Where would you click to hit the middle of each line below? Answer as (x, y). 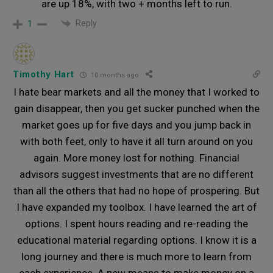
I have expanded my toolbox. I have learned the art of (136, 207)
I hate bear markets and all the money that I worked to (136, 92)
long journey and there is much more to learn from (136, 257)
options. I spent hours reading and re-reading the (136, 224)
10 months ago (114, 75)
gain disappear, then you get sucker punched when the (136, 109)
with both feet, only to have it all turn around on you (136, 142)
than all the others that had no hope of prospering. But (136, 191)
